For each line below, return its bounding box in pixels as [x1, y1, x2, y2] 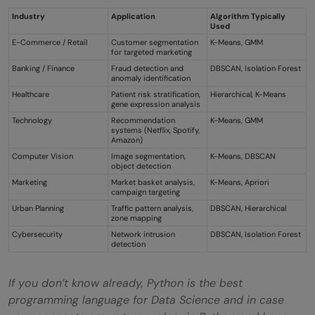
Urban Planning [12, 202, 64, 213]
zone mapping [111, 212, 162, 223]
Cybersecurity [12, 229, 63, 239]
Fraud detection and [111, 63, 184, 73]
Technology [12, 115, 52, 125]
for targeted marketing [111, 46, 192, 57]
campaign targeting [111, 186, 180, 197]
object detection [111, 160, 171, 171]
